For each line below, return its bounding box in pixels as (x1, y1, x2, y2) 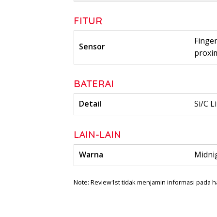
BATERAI (74, 77, 114, 90)
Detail (79, 98, 101, 109)
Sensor (79, 41, 105, 52)
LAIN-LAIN (74, 128, 121, 141)
